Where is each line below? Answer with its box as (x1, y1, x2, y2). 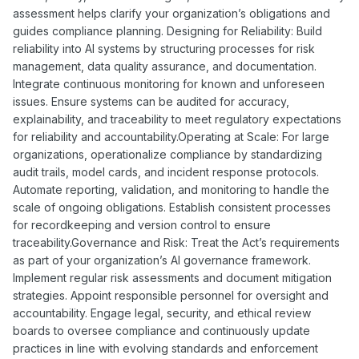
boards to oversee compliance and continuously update (13, 324, 310, 338)
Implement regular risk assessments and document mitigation (13, 271, 332, 285)
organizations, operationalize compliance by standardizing (13, 147, 322, 162)
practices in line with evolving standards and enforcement (13, 341, 318, 356)
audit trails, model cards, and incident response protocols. (13, 165, 319, 179)
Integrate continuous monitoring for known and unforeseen (13, 77, 325, 91)
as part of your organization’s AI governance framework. (13, 253, 311, 268)
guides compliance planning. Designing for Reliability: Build (13, 24, 322, 38)
